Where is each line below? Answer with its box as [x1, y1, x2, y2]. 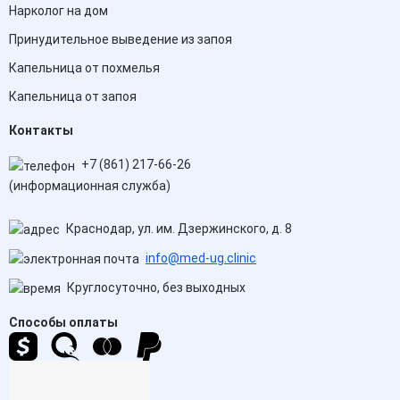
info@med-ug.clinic [146, 250, 256, 265]
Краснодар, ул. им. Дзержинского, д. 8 [63, 221, 292, 236]
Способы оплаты [9, 315, 118, 330]
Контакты [9, 123, 73, 138]
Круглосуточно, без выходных [64, 280, 246, 296]
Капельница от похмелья [9, 61, 160, 76]
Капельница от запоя [9, 89, 137, 104]
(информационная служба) [9, 178, 171, 193]
